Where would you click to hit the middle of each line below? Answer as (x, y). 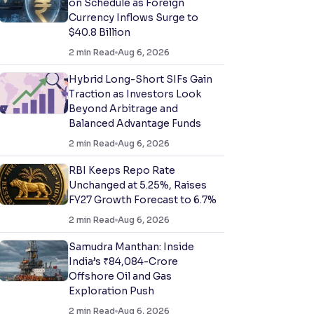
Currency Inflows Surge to (134, 18)
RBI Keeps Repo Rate (122, 170)
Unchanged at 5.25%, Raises (138, 185)
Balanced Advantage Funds (135, 123)
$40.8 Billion (100, 32)
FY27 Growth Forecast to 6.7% (143, 200)
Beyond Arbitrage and (123, 109)
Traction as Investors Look (135, 94)
